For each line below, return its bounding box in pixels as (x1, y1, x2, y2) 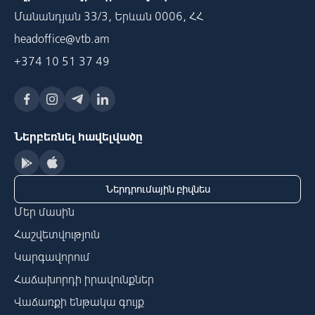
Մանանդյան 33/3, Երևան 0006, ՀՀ (14, 9, 203, 23)
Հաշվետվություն (14, 227, 100, 241)
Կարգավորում (14, 250, 90, 264)
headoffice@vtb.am (14, 32, 110, 46)
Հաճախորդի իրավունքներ (14, 272, 154, 286)
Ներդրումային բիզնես (105, 183, 210, 195)
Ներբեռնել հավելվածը (14, 129, 143, 143)
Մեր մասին (14, 205, 75, 219)
